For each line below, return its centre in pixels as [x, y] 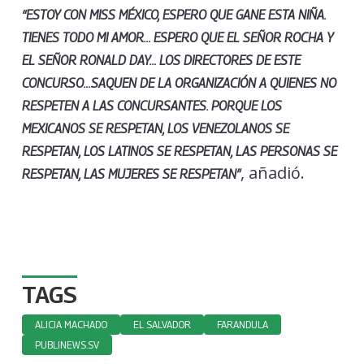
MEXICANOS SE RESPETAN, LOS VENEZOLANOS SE [155, 129]
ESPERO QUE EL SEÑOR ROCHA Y [243, 38]
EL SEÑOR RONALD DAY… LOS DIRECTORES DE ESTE [161, 61]
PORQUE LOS [245, 106]
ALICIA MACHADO [71, 325]
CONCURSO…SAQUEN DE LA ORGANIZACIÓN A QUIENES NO [179, 84]
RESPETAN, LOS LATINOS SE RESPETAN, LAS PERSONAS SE [179, 152]
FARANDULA [242, 325]
